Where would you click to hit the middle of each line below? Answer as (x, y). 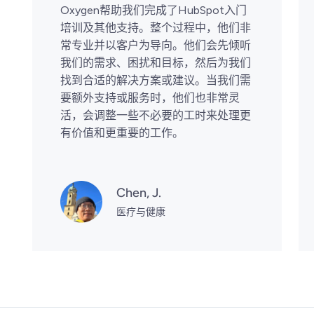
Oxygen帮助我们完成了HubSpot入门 (153, 10)
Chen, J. (139, 192)
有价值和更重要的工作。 (122, 132)
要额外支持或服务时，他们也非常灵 (150, 97)
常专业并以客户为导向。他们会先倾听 (156, 45)
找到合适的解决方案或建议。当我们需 (156, 80)
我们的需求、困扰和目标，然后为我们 (156, 62)
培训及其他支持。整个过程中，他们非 (156, 27)
